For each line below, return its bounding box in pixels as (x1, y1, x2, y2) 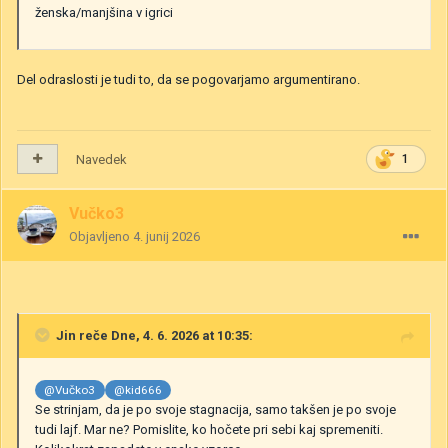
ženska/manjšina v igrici (35, 4, 173, 20)
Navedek (76, 151, 127, 167)
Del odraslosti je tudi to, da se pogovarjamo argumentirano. (17, 71, 360, 87)
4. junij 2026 (133, 228, 200, 244)
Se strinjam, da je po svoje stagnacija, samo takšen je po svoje (35, 401, 396, 417)
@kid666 (114, 382, 163, 397)
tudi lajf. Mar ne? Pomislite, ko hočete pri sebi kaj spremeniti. (35, 421, 383, 437)
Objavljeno (69, 228, 133, 244)
